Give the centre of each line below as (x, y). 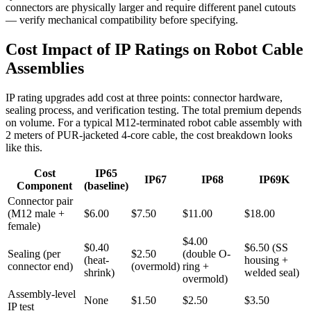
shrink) (99, 272)
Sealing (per (34, 253)
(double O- (207, 253)
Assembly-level (42, 294)
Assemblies (45, 68)
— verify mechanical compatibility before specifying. (122, 19)
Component (44, 185)
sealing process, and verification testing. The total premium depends (153, 110)
